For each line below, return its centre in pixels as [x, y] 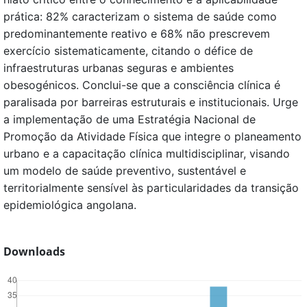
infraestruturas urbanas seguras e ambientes [119, 68]
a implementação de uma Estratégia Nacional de [130, 120]
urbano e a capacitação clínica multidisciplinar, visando [147, 154]
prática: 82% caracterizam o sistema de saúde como [140, 17]
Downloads [34, 252]
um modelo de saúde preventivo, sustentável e [125, 171]
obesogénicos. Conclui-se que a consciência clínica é [142, 85]
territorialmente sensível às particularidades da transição [151, 188]
